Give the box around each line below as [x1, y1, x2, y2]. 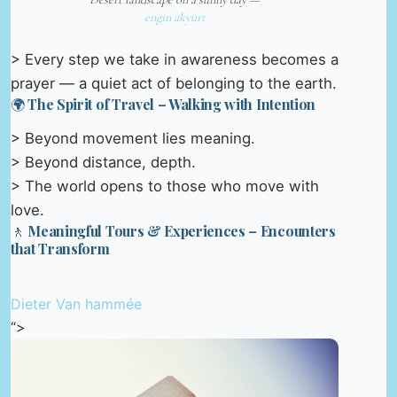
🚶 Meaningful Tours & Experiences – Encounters [11, 222, 336, 241]
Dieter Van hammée [11, 295, 142, 314]
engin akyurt [144, 10, 206, 26]
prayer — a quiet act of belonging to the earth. [11, 74, 337, 93]
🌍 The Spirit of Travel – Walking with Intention [11, 95, 315, 114]
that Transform [11, 239, 110, 259]
